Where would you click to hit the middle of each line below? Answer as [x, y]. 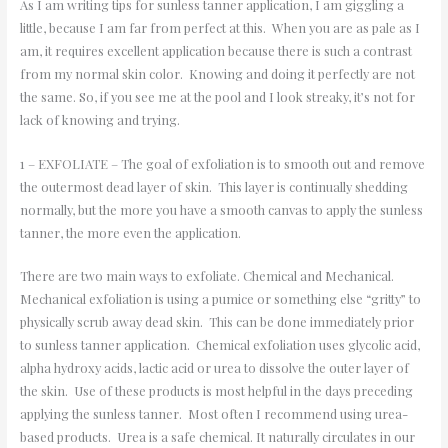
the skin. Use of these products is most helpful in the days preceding [216, 390]
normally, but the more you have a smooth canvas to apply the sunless [221, 209]
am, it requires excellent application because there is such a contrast [215, 51]
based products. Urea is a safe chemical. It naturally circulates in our [217, 436]
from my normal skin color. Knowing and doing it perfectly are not [217, 74]
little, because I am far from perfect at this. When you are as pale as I [219, 28]
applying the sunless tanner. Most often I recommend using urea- [213, 413]
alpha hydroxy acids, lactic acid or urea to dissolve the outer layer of [214, 367]
